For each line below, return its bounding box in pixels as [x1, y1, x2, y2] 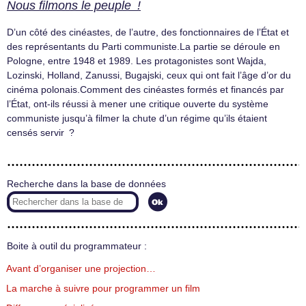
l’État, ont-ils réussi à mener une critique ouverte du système [7, 98, 268, 110]
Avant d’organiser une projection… [6, 264, 156, 275]
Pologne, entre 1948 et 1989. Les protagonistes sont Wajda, [7, 55, 266, 67]
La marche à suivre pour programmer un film [6, 283, 200, 294]
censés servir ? [7, 127, 74, 139]
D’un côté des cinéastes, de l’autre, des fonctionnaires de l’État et [7, 27, 289, 38]
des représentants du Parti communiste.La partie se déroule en [7, 41, 280, 53]
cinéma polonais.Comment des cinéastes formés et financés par [7, 84, 284, 96]
